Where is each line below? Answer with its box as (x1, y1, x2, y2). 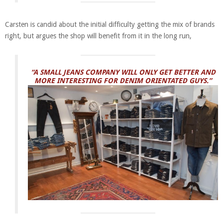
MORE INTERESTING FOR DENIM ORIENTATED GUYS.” (34, 76, 212, 85)
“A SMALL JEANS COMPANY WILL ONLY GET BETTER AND (30, 68, 216, 76)
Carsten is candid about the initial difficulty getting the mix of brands (5, 20, 215, 28)
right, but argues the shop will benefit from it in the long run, (5, 31, 192, 40)
